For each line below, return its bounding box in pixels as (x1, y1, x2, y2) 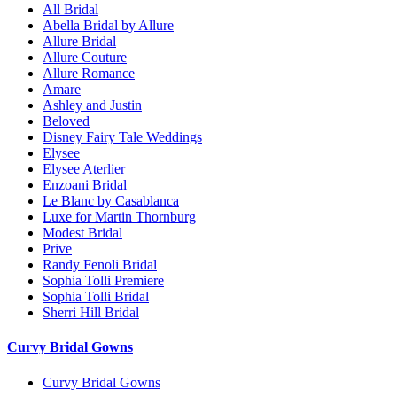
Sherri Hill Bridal (43, 305, 139, 321)
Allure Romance (43, 66, 135, 82)
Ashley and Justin (43, 97, 142, 113)
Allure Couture (43, 50, 127, 66)
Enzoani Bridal (43, 177, 127, 193)
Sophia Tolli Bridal (43, 289, 149, 305)
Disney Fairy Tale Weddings (43, 129, 202, 145)
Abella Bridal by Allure (43, 18, 174, 34)
